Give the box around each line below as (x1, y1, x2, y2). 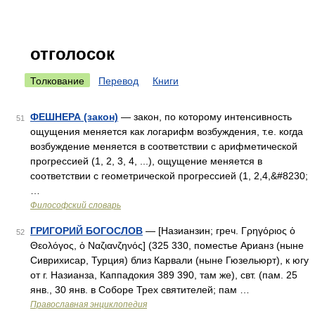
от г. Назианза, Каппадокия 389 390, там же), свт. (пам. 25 (30, 269, 297, 281)
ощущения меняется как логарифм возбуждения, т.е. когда (30, 126, 303, 137)
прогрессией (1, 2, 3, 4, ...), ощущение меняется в (30, 155, 262, 167)
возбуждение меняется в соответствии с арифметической (30, 141, 297, 152)
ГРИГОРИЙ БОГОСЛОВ (30, 225, 143, 236)
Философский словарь (30, 200, 121, 210)
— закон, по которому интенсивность (118, 111, 292, 122)
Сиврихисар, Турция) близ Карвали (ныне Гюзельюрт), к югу (30, 255, 309, 266)
